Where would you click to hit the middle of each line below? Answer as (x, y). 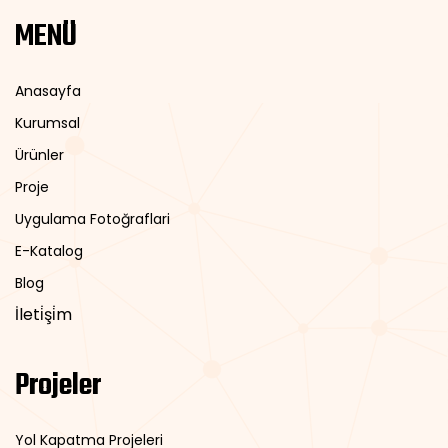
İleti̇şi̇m (43, 315)
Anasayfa (48, 91)
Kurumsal (47, 123)
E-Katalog (49, 251)
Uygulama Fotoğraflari (92, 219)
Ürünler (39, 155)
